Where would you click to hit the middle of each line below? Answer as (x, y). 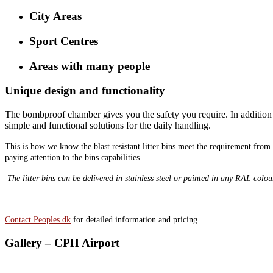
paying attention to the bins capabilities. (73, 157)
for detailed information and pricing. (135, 219)
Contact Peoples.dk (38, 219)
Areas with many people (90, 66)
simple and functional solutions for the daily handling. (108, 125)
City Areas (55, 16)
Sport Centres (64, 41)
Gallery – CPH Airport (62, 243)
